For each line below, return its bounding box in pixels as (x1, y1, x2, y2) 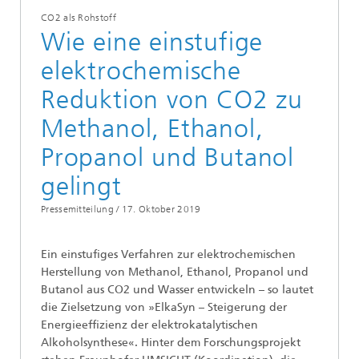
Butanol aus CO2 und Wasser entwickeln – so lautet (41, 283, 313, 297)
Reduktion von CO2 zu (41, 84, 303, 115)
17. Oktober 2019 (121, 204, 201, 216)
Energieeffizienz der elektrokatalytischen (41, 318, 258, 333)
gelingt (41, 171, 122, 202)
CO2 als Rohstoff (41, 12, 116, 23)
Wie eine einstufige (41, 26, 264, 58)
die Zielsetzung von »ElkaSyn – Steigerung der (41, 301, 287, 315)
